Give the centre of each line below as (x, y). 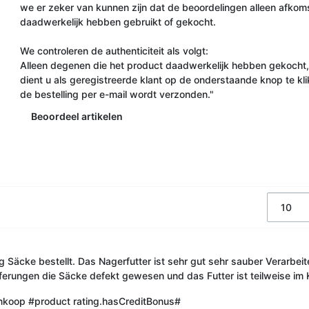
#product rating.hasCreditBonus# (104, 301)
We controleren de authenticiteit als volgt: (114, 50)
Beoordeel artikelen (77, 116)
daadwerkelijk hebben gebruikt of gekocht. (118, 21)
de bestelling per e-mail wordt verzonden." (117, 94)
